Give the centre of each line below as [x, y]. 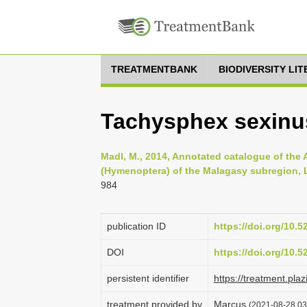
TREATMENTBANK [154, 69]
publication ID [136, 226]
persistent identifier [148, 278]
